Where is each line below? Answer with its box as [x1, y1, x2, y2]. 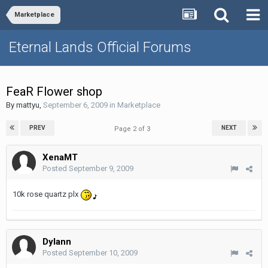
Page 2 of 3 [114, 125, 154, 133]
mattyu [16, 100, 39, 109]
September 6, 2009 [43, 100, 108, 109]
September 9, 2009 [69, 164, 133, 173]
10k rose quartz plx [13, 190, 80, 199]
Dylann [42, 236, 71, 247]
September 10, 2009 [69, 248, 138, 257]
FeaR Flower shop [6, 84, 102, 99]
